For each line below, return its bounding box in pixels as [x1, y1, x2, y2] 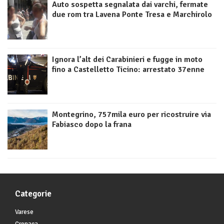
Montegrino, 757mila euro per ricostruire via [52, 109, 211, 120]
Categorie [15, 188, 51, 199]
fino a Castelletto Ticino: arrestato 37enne [52, 64, 204, 75]
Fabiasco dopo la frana [52, 119, 131, 130]
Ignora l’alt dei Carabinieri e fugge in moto [52, 54, 202, 65]
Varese [15, 208, 33, 216]
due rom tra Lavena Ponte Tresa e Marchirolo [52, 9, 212, 20]
